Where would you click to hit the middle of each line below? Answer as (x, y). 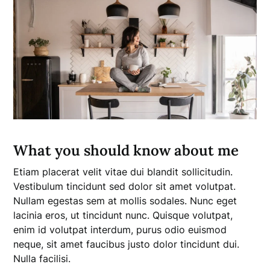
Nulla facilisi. (42, 258)
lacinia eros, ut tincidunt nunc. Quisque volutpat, (123, 215)
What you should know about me (126, 150)
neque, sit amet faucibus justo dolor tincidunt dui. (127, 244)
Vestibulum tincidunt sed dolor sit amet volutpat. (125, 186)
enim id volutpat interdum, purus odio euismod (120, 229)
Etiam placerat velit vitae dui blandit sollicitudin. (123, 171)
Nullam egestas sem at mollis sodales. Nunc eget (125, 200)
